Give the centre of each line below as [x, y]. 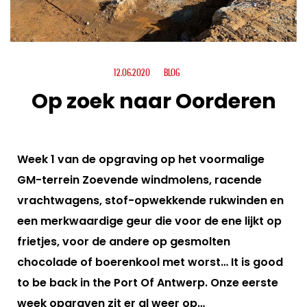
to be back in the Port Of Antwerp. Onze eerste [148, 283]
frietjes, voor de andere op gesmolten [124, 242]
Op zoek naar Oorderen [153, 101]
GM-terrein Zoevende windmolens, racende [139, 180]
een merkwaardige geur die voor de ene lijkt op [149, 221]
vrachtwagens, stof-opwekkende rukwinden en [150, 200]
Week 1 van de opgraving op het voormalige [141, 159]
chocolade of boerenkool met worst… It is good [150, 262]
